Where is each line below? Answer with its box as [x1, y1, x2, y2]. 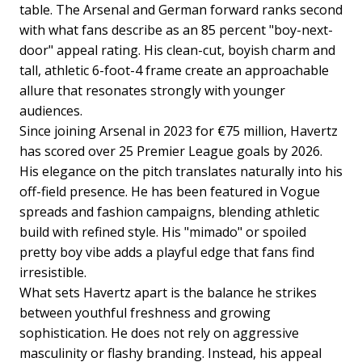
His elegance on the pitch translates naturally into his [19, 162, 343, 181]
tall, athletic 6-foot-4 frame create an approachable [19, 61, 329, 80]
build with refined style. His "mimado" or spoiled [19, 223, 306, 242]
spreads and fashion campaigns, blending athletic [19, 203, 319, 221]
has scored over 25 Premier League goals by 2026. [19, 142, 322, 161]
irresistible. [19, 263, 86, 282]
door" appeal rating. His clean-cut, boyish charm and [19, 41, 335, 60]
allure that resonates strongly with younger [19, 82, 285, 100]
